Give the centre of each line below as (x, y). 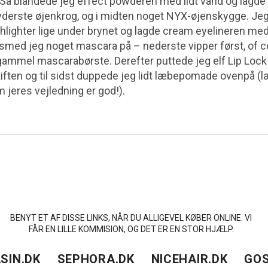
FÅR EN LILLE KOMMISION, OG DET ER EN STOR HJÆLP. (131, 229)
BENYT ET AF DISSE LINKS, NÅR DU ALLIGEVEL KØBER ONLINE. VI (131, 217)
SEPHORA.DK (96, 259)
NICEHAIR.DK (189, 259)
